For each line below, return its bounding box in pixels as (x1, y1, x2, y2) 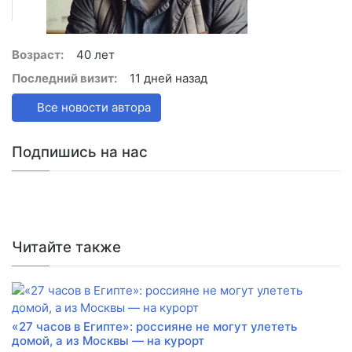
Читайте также (12, 238, 121, 257)
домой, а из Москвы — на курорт (12, 333, 204, 349)
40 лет (76, 47, 115, 63)
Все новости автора (34, 100, 151, 115)
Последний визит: (12, 71, 117, 86)
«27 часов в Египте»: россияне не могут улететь (12, 319, 297, 335)
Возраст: (12, 47, 64, 63)
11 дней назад (130, 71, 207, 86)
